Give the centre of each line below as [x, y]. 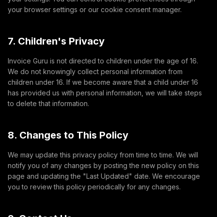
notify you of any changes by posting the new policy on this [103, 165]
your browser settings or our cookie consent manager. [95, 9]
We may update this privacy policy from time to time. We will [103, 155]
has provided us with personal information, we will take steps [105, 93]
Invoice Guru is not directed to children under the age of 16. [103, 61]
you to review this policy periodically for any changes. [94, 187]
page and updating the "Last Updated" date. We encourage [104, 176]
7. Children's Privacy [56, 41]
